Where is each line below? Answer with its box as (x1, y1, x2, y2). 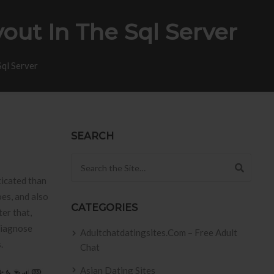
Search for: (70, 155, 115, 166)
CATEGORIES (71, 202, 138, 213)
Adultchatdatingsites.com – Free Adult (80, 227, 237, 238)
